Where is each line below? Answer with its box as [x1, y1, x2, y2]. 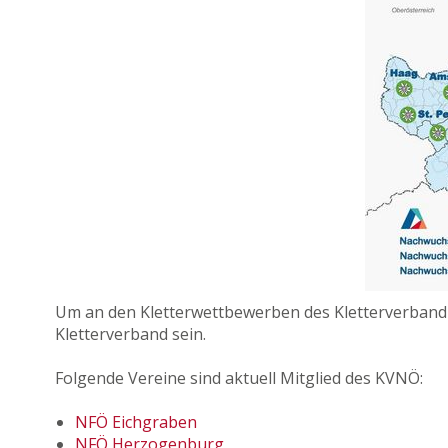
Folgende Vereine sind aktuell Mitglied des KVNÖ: [55, 367, 423, 390]
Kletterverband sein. [55, 323, 206, 346]
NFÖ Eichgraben [75, 411, 197, 434]
